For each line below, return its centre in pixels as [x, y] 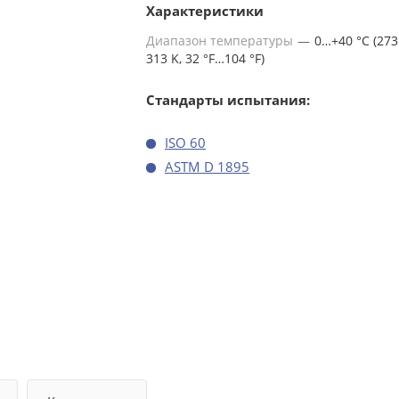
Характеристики [205, 11]
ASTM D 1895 [207, 167]
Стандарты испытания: [228, 100]
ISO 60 [185, 142]
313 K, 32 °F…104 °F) [205, 58]
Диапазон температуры [221, 41]
